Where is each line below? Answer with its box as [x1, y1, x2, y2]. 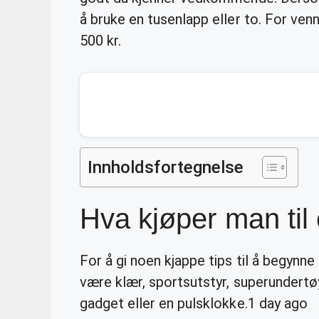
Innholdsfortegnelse [88, 157, 244, 177]
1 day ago [247, 294, 308, 312]
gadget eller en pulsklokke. [80, 294, 248, 312]
